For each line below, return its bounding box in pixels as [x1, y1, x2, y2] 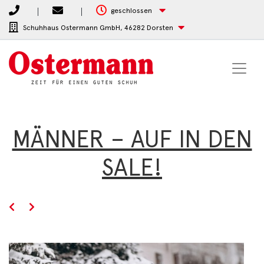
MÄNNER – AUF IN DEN [12, 125, 252, 153]
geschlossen [111, 6, 152, 15]
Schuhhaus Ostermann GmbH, [23, 24, 124, 32]
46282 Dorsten [124, 24, 173, 32]
